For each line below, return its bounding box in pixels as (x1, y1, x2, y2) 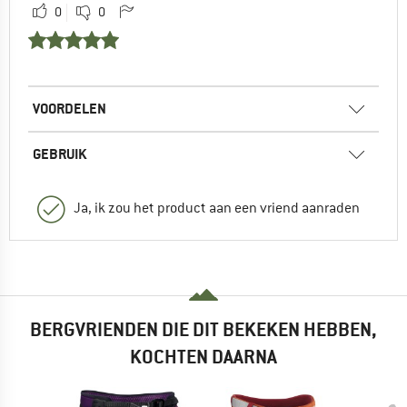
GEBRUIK (33, 144, 86, 164)
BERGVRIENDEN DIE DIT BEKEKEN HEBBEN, (30, 317, 377, 342)
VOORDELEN (33, 98, 106, 118)
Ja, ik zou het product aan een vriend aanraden (74, 198, 360, 217)
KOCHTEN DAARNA (130, 344, 277, 370)
